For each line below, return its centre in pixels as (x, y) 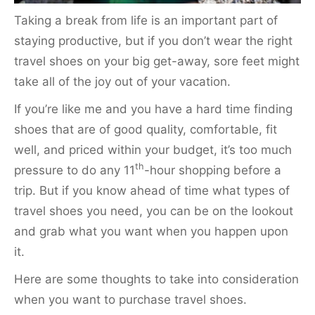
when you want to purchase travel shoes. (130, 299)
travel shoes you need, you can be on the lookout (154, 211)
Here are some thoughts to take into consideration (156, 279)
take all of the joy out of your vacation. (122, 81)
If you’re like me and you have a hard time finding (153, 109)
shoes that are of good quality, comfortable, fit (146, 129)
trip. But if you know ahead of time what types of (152, 190)
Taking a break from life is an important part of (146, 20)
